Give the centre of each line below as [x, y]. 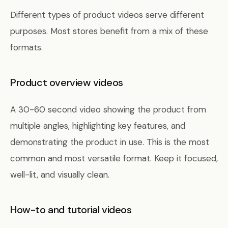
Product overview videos [67, 82]
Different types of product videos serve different [107, 15]
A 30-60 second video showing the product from [108, 109]
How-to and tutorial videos [71, 210]
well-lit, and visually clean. [60, 175]
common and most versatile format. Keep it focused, [114, 158]
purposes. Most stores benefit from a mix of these [109, 31]
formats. [26, 47]
